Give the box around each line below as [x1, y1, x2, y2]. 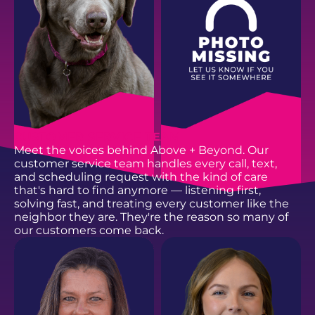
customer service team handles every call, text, [13, 156, 277, 170]
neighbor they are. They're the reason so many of [13, 210, 288, 224]
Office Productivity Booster [172, 252, 288, 263]
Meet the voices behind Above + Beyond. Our [13, 143, 269, 157]
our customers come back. [13, 223, 164, 237]
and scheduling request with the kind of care [13, 169, 268, 184]
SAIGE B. [25, 240, 70, 252]
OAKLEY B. [172, 240, 227, 252]
